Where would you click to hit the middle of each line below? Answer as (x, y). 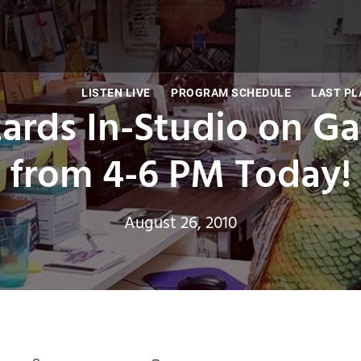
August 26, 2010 (180, 222)
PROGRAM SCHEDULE (231, 93)
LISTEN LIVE (116, 93)
